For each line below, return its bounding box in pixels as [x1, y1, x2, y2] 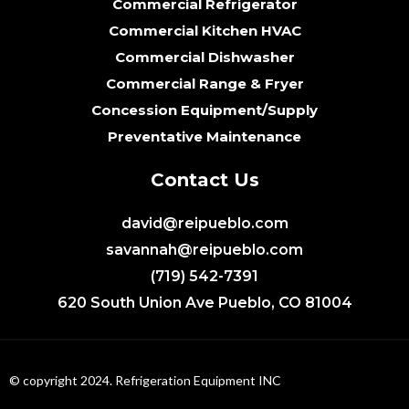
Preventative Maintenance [108, 128, 301, 146]
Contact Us [150, 169, 259, 192]
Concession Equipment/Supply [91, 101, 318, 120]
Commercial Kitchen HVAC [108, 22, 301, 40]
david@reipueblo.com [121, 215, 288, 233]
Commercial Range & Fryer [105, 75, 304, 93]
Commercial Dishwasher [114, 48, 295, 67]
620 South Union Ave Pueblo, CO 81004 [57, 294, 352, 312]
